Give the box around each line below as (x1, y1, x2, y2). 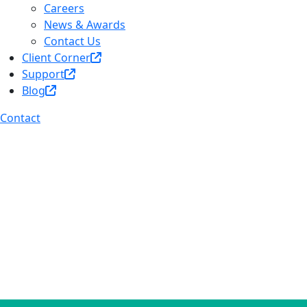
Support (22, 66, 64, 82)
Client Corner (22, 49, 90, 65)
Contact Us (44, 33, 101, 49)
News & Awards (44, 16, 125, 32)
